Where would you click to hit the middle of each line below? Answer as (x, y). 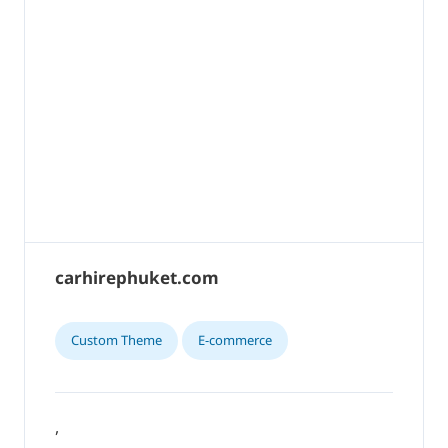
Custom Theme (116, 340)
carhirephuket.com (137, 278)
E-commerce (235, 340)
